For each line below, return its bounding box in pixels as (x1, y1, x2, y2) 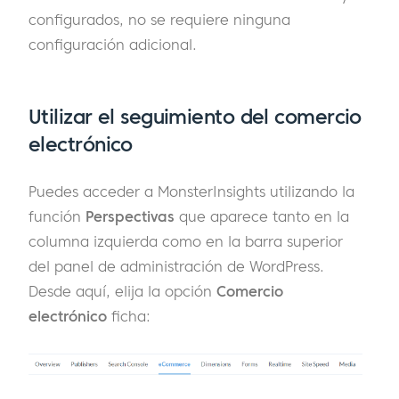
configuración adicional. (28, 35, 197, 53)
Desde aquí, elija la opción (28, 281, 216, 300)
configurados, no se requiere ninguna (28, 10, 290, 28)
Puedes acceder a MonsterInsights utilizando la (28, 182, 354, 200)
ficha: (111, 306, 151, 325)
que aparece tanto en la (179, 207, 349, 225)
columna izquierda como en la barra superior (28, 232, 343, 250)
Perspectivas (85, 207, 179, 225)
